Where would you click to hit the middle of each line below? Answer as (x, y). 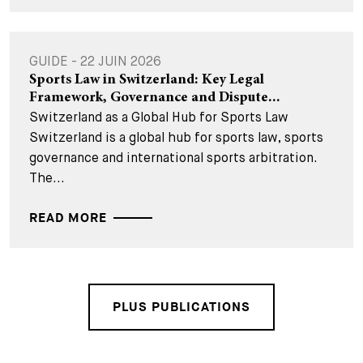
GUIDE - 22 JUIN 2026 (95, 61)
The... (47, 178)
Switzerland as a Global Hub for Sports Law (159, 117)
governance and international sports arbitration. (173, 158)
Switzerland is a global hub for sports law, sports (176, 137)
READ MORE (68, 218)
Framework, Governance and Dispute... (155, 98)
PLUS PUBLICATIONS (181, 307)
